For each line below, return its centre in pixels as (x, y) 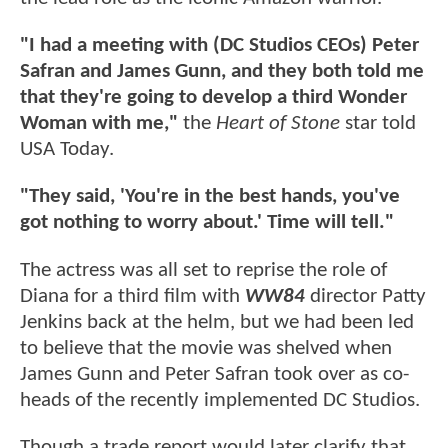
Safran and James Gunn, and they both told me (222, 72)
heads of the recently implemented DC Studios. (220, 400)
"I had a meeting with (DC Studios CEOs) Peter (219, 46)
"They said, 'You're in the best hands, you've (210, 197)
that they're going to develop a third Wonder (213, 98)
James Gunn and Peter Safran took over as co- (214, 374)
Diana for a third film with (132, 296)
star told (378, 124)
